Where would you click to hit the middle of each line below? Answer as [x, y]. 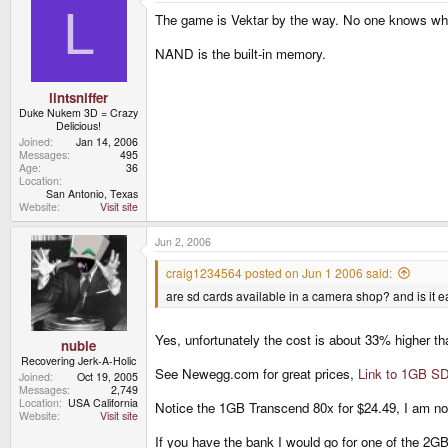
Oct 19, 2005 [107, 377]
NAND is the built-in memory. [240, 53]
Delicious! [78, 125]
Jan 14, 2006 [107, 141]
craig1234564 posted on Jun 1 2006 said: [279, 272]
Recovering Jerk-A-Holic [78, 361]
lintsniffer [78, 97]
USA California [103, 403]
